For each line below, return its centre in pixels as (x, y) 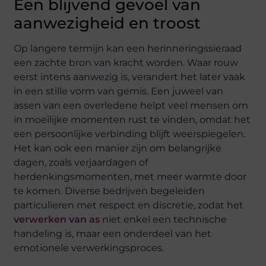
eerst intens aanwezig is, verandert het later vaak (130, 77)
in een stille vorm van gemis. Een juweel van (119, 91)
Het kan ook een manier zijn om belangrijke (118, 148)
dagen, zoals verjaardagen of (81, 162)
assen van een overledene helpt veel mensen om (131, 105)
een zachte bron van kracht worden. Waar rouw (126, 63)
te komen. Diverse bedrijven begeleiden (110, 191)
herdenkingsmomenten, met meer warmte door (130, 177)
